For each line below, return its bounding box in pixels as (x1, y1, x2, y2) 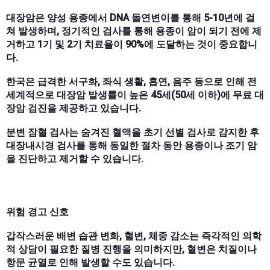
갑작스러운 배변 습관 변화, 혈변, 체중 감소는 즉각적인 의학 (6, 230, 262, 242)
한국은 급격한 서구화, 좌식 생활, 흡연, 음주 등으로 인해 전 (6, 75, 257, 87)
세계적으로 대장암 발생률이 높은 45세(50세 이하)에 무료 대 (6, 89, 264, 101)
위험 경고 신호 (6, 206, 69, 218)
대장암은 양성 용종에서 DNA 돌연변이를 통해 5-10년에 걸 (6, 11, 255, 24)
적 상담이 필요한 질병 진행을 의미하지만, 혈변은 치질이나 (6, 243, 257, 255)
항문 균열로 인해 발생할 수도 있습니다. (6, 256, 175, 268)
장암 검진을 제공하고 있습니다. (6, 102, 141, 114)
